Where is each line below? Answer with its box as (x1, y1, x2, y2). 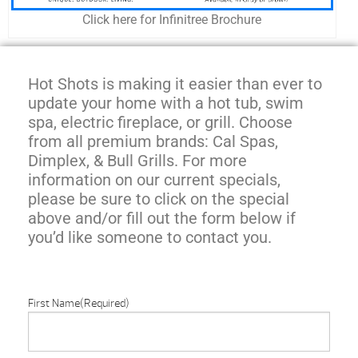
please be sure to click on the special (28, 189, 289, 209)
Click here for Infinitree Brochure (82, 12, 262, 28)
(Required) (80, 296, 129, 311)
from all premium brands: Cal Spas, (28, 132, 278, 152)
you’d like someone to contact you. (28, 228, 272, 248)
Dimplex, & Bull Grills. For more (28, 151, 247, 171)
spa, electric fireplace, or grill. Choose (28, 113, 292, 133)
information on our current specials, (28, 170, 280, 190)
